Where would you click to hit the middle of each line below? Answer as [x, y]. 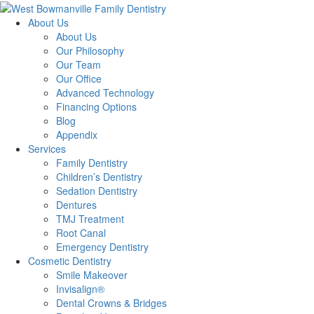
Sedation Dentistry [97, 191]
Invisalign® [80, 289]
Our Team [78, 65]
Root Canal [81, 233]
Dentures [76, 205]
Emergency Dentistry [102, 247]
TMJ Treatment [90, 219]
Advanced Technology [105, 93]
